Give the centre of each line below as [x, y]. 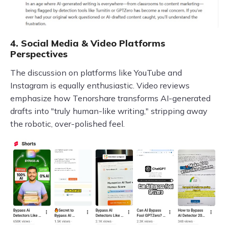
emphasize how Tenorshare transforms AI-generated [110, 98]
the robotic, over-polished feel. [67, 124]
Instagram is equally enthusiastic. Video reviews [100, 86]
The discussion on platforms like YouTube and [96, 73]
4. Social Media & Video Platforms [88, 43]
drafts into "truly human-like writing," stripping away [109, 111]
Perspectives [39, 54]
